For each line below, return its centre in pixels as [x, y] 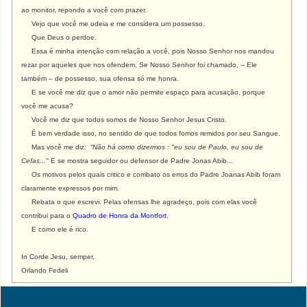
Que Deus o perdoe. [59, 37]
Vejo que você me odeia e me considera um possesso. [113, 24]
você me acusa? [48, 106]
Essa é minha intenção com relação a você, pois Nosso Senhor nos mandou [148, 51]
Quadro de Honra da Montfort [120, 216]
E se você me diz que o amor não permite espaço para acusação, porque [144, 92]
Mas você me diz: [56, 147]
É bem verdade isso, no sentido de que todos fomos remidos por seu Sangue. [151, 133]
